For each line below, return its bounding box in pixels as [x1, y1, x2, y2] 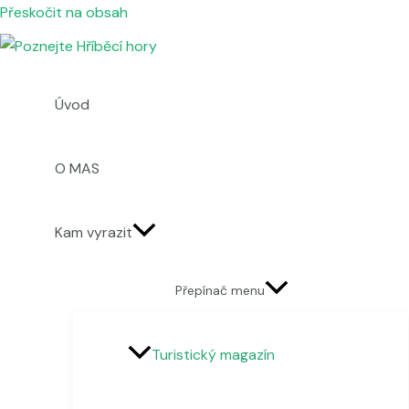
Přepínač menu [174, 282, 265, 299]
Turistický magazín [152, 345, 275, 365]
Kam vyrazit [55, 223, 132, 242]
